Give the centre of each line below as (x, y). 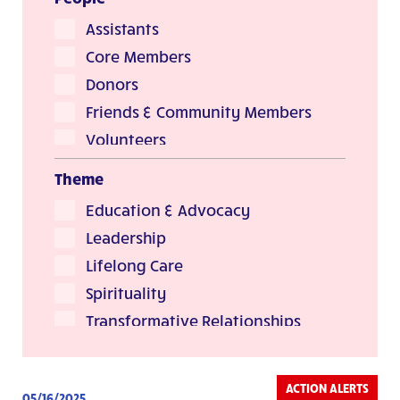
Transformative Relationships (193, 321)
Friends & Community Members (199, 112)
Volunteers (126, 140)
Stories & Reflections (161, 14)
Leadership (126, 238)
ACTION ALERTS (327, 387)
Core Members (138, 57)
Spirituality (126, 293)
